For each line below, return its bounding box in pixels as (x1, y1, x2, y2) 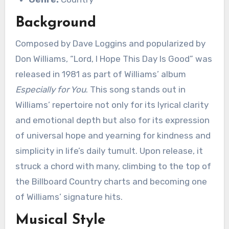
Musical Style (15, 213, 106, 227)
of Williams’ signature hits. (15, 191, 123, 202)
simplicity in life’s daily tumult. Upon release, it (15, 145, 203, 156)
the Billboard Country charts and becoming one (15, 176, 207, 187)
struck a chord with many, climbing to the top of (15, 161, 211, 171)
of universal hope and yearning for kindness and (15, 130, 211, 141)
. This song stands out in (85, 84, 186, 95)
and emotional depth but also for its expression (15, 114, 210, 125)
